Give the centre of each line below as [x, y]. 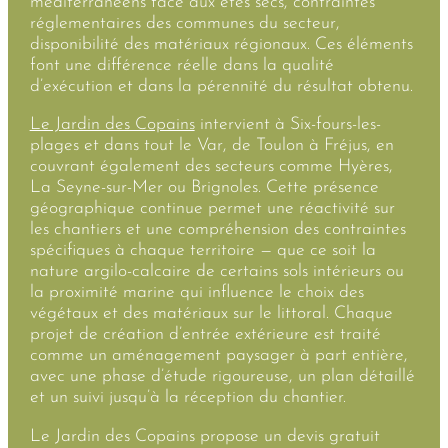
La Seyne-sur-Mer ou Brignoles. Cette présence [204, 188]
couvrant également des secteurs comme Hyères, [211, 167]
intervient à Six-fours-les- [287, 125]
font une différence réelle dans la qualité [181, 65]
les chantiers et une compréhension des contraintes [217, 230]
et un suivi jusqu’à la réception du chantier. [187, 398]
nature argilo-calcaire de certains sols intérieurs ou [216, 272]
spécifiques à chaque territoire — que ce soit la [202, 251]
